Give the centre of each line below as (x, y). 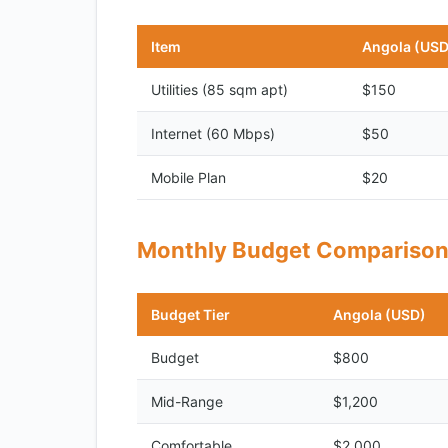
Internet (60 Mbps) (213, 133)
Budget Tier (190, 314)
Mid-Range (187, 401)
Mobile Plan (188, 177)
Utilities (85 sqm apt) (219, 89)
